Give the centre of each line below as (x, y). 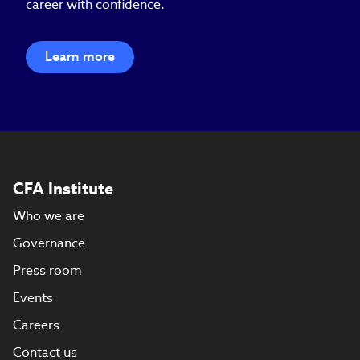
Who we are (49, 215)
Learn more (80, 56)
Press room (47, 270)
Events (33, 297)
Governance (49, 243)
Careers (36, 325)
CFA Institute (63, 188)
